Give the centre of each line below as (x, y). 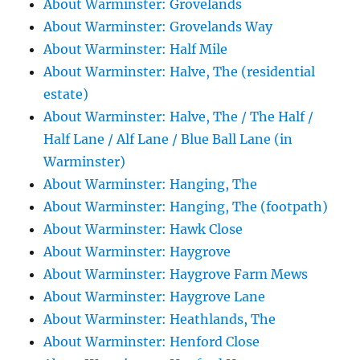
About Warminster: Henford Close (152, 342)
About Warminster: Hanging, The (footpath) (186, 207)
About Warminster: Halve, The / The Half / (179, 117)
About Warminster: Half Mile (136, 49)
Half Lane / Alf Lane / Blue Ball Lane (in (168, 139)
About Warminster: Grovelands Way (158, 27)
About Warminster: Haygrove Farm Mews (176, 274)
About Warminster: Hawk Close (143, 229)
